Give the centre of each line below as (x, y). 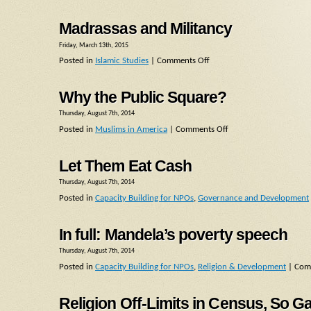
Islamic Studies (122, 61)
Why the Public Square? (143, 98)
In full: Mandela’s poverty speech (174, 234)
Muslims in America (131, 130)
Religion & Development (242, 267)
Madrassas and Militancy (146, 29)
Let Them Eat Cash (126, 166)
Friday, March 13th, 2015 (94, 45)
